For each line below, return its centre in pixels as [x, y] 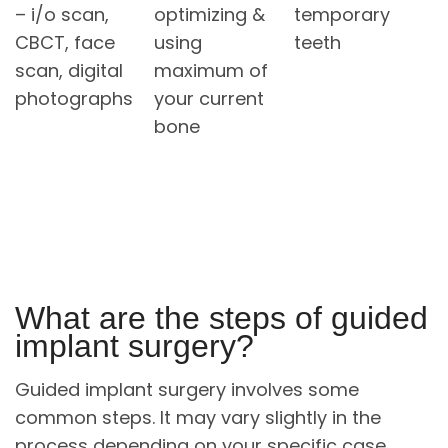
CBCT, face [65, 42]
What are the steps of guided [221, 318]
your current [209, 98]
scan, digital [69, 70]
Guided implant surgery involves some [187, 390]
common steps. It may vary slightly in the [198, 418]
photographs [74, 98]
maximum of [211, 70]
